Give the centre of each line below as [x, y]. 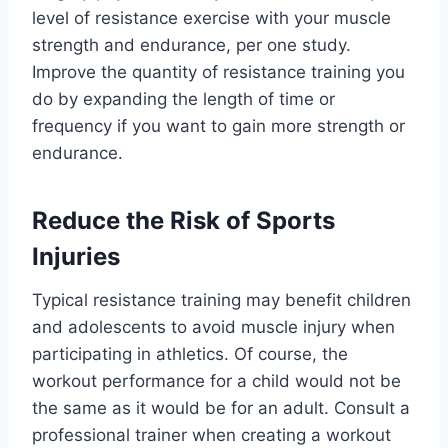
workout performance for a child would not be [216, 380]
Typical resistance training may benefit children [221, 299]
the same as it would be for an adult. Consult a [221, 407]
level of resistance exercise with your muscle [211, 17]
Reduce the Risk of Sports [183, 220]
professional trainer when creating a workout [211, 434]
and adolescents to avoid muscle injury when [213, 326]
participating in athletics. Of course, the [190, 353]
